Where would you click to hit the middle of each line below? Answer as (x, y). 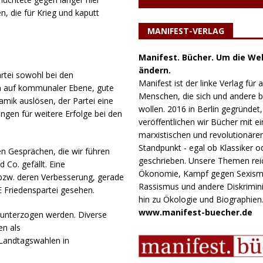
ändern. (154, 70)
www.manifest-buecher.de (195, 212)
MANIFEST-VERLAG (186, 31)
